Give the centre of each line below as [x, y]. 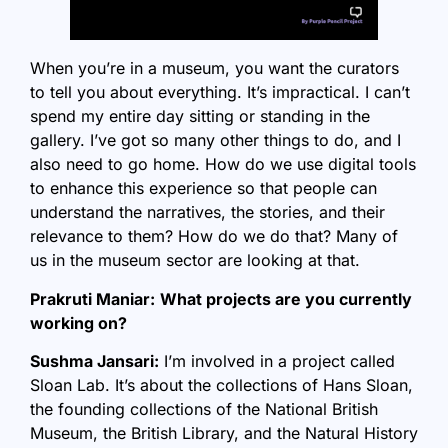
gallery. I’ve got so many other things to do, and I [215, 140]
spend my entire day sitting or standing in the [200, 116]
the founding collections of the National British [204, 409]
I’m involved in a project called [277, 361]
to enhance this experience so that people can [203, 188]
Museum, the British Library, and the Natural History [224, 433]
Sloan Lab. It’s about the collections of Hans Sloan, [221, 385]
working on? [78, 322]
